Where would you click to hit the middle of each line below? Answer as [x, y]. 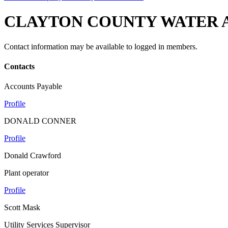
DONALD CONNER [40, 121]
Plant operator [26, 173]
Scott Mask [22, 208]
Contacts [19, 67]
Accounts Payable [33, 87]
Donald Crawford [33, 156]
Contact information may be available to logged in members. [101, 46]
